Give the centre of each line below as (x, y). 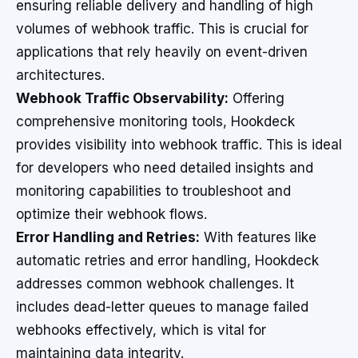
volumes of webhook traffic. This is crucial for (162, 29)
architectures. (60, 75)
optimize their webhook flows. (111, 214)
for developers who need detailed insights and (165, 168)
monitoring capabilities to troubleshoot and (153, 191)
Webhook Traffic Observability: (122, 98)
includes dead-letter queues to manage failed (162, 307)
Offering (257, 98)
